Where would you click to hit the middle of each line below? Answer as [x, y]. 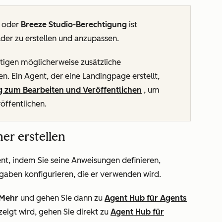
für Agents [167, 198]
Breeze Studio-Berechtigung [74, 25]
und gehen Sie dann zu [61, 198]
